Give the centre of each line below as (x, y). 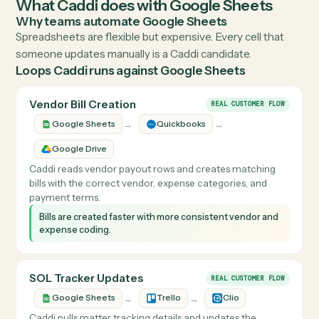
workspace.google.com (187, 26)
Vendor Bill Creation (91, 258)
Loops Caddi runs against (98, 220)
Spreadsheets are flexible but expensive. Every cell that (167, 182)
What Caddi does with (103, 147)
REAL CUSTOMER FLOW (275, 257)
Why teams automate (88, 165)
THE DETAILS (50, 132)
